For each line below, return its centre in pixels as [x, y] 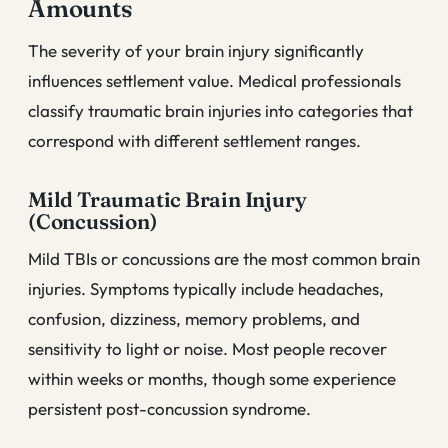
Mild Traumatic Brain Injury [167, 200]
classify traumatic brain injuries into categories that [220, 110]
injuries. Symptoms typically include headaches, [206, 288]
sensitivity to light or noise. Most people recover [207, 348]
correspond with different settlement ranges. [194, 140]
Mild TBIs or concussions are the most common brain [224, 258]
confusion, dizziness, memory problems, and [194, 318]
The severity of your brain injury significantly [196, 50]
